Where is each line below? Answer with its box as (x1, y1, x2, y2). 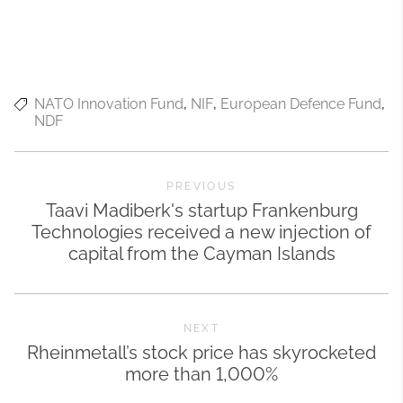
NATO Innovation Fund (34, 95, 184, 113)
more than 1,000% (125, 363, 278, 386)
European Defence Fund (220, 95, 381, 113)
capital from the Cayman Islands (67, 243, 336, 265)
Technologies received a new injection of (31, 221, 372, 244)
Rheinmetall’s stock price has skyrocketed (27, 342, 376, 364)
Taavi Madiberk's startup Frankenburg (45, 200, 358, 222)
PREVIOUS (166, 180, 237, 193)
